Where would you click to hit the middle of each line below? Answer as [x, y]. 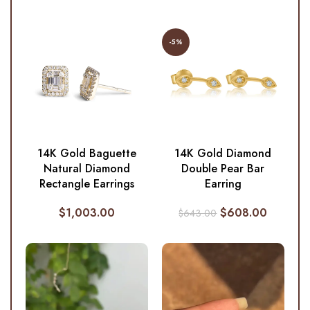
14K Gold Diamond [223, 154]
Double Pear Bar [223, 169]
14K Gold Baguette [86, 154]
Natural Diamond [86, 169]
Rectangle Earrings [86, 184]
